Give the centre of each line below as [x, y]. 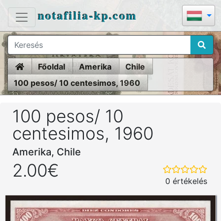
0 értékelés [186, 181]
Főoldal [52, 66]
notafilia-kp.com [88, 15]
